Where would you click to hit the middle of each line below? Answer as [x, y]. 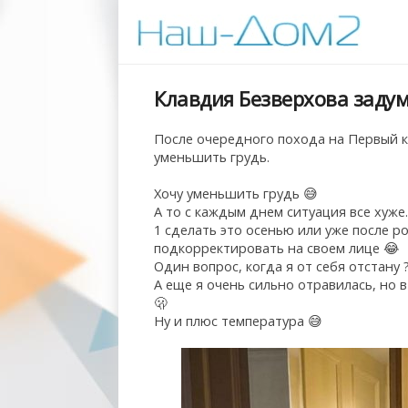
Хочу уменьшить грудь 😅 [236, 193]
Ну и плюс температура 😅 [238, 321]
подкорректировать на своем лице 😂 [277, 248]
